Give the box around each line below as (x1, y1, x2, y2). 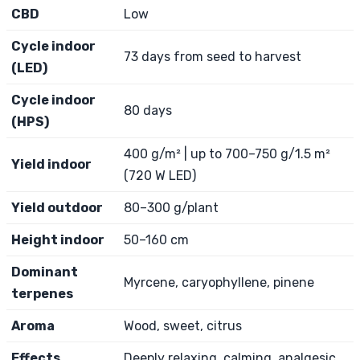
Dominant (11, 264, 78, 280)
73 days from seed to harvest (124, 48, 301, 64)
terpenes (11, 285, 73, 301)
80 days (124, 102, 172, 118)
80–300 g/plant (124, 199, 219, 215)
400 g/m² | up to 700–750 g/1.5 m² (124, 145, 330, 162)
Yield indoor (11, 156, 92, 172)
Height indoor (11, 231, 104, 247)
